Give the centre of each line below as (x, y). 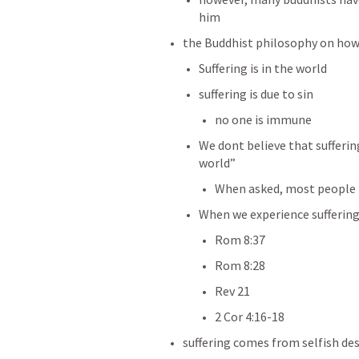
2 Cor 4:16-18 (250, 317)
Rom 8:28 (240, 265)
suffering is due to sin (257, 94)
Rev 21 (232, 291)
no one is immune (263, 119)
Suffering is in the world (263, 68)
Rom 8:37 (240, 240)
